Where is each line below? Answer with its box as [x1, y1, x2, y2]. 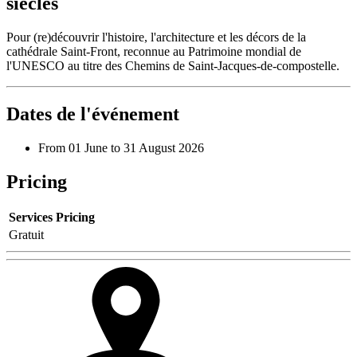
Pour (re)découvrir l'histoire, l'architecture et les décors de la [6, 29, 306, 44]
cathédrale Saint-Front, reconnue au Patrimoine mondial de [6, 44, 301, 58]
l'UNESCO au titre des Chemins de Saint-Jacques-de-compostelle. [6, 58, 339, 73]
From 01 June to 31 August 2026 [38, 140, 204, 155]
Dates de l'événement [6, 103, 179, 124]
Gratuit [9, 228, 44, 242]
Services [9, 210, 53, 225]
